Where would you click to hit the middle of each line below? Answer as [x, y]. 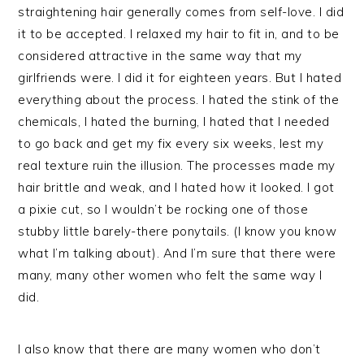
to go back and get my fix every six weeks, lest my [171, 143]
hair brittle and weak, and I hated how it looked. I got [176, 187]
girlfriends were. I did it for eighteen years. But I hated [180, 78]
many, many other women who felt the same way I [170, 275]
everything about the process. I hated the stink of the [179, 100]
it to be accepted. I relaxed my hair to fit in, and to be [179, 34]
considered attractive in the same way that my [160, 56]
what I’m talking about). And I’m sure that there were [177, 253]
